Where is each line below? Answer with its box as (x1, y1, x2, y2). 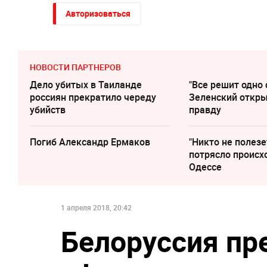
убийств (30, 103, 66, 117)
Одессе (189, 160, 222, 174)
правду (189, 103, 222, 117)
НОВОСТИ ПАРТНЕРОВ (30, 61, 121, 73)
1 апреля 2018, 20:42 (61, 203, 132, 213)
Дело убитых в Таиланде (30, 78, 142, 92)
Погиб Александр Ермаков (30, 135, 150, 149)
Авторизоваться (66, 8, 131, 20)
